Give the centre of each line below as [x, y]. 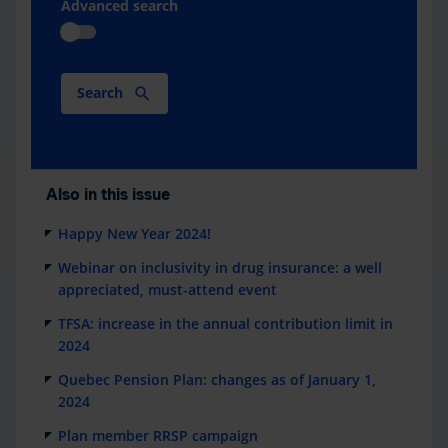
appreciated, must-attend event [167, 290]
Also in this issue [108, 195]
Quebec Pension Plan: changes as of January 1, [217, 380]
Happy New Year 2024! [134, 234]
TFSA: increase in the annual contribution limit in [225, 324]
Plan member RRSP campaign [158, 436]
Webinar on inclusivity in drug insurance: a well [220, 268]
